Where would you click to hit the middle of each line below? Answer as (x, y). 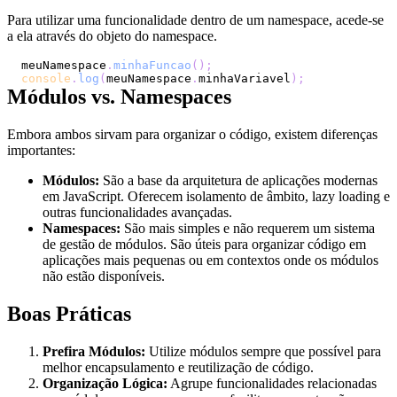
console (46, 79)
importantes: (41, 151)
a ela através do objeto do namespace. (112, 36)
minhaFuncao (152, 66)
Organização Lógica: (105, 384)
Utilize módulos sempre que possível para (263, 352)
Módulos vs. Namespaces (119, 97)
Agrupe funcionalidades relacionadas (272, 384)
